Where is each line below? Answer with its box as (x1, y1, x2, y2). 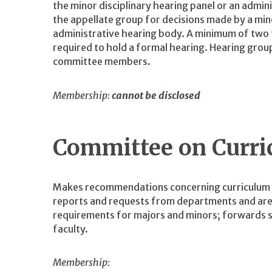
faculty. (53, 222, 88, 235)
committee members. (53, 55, 151, 68)
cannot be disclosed (112, 89, 200, 101)
